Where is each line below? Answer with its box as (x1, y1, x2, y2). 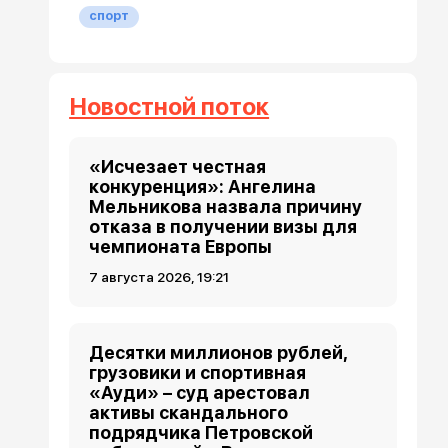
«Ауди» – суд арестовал (89, 381, 311, 403)
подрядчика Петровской (89, 421, 314, 443)
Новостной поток (69, 91, 270, 121)
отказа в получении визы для (89, 215, 358, 237)
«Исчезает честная (89, 155, 267, 177)
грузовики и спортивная (89, 361, 307, 383)
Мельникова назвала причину (89, 195, 363, 217)
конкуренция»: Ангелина (89, 175, 317, 197)
